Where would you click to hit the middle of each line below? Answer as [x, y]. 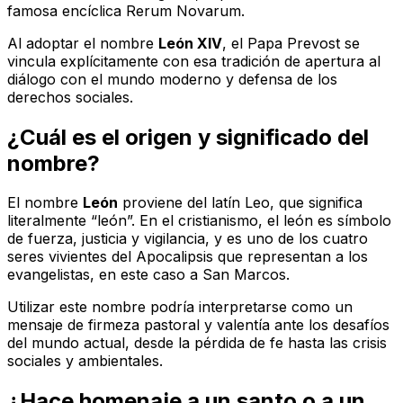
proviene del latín [181, 203]
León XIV [190, 43]
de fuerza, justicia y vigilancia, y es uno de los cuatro [188, 239]
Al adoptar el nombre [83, 43]
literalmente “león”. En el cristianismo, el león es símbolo [199, 221]
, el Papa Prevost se [291, 43]
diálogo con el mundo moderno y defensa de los [172, 79]
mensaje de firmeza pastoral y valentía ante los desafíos [198, 325]
